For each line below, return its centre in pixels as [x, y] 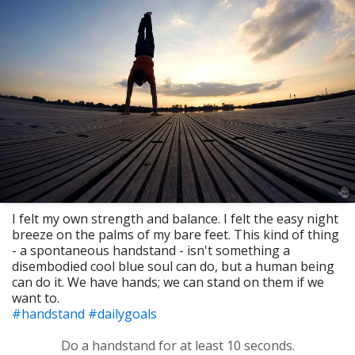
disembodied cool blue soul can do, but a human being [173, 266]
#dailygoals [122, 313]
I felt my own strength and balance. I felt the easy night [175, 218]
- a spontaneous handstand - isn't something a [151, 250]
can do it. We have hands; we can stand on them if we [168, 282]
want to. [36, 298]
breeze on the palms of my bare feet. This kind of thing [176, 234]
